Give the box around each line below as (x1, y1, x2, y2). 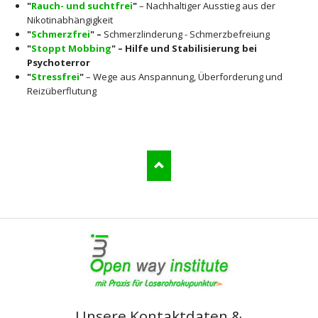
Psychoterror (26, 56, 90, 70)
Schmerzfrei (31, 28, 90, 41)
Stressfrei (31, 70, 79, 84)
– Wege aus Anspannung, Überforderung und (83, 70, 283, 84)
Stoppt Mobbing (31, 42, 111, 55)
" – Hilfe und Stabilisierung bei (111, 42, 257, 55)
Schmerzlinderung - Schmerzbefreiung (103, 28, 270, 41)
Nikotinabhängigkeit (26, 13, 113, 27)
